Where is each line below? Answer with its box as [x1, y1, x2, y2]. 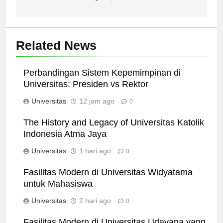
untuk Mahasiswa [23, 187, 93, 198]
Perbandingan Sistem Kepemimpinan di [23, 76, 181, 87]
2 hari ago [79, 205, 111, 214]
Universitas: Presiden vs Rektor [23, 88, 148, 98]
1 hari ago [79, 155, 111, 164]
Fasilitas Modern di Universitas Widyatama [23, 176, 193, 186]
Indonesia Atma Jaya [23, 137, 107, 148]
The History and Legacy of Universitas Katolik [23, 126, 204, 136]
